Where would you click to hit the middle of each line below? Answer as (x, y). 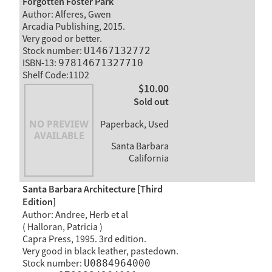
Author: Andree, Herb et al (75, 215)
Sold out (151, 103)
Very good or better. (62, 39)
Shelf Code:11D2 (56, 75)
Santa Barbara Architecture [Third (92, 189)
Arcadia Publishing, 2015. (73, 26)
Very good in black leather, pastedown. (100, 251)
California (148, 159)
